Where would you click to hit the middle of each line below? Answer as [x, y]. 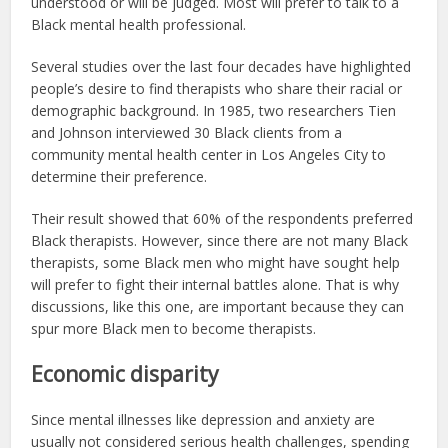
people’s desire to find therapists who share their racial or [217, 88]
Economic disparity [125, 373]
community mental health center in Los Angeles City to [209, 154]
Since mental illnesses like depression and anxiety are [203, 419]
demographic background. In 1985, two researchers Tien [214, 110]
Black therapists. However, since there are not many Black [220, 240]
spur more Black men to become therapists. [174, 328]
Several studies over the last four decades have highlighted [221, 66]
